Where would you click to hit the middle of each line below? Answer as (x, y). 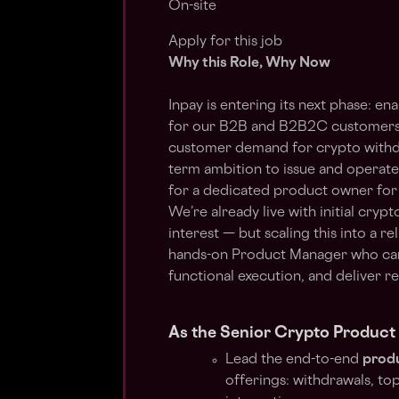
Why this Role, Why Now (249, 64)
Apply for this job (225, 42)
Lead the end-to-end (294, 360)
